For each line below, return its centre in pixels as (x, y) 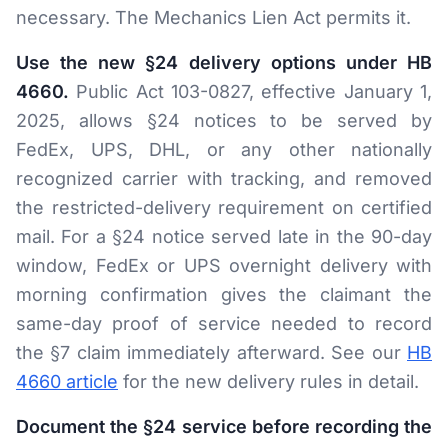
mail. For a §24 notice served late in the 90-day (224, 236)
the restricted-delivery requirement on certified (224, 207)
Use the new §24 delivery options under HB (224, 62)
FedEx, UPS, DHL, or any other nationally (224, 149)
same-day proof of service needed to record (224, 323)
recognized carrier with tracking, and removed (224, 178)
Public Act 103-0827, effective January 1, (250, 91)
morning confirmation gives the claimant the (224, 294)
